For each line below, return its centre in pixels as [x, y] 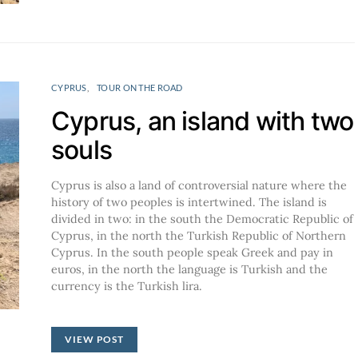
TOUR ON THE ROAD [140, 87]
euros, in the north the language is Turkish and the [189, 269]
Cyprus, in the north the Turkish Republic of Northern [199, 235]
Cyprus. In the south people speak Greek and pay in [192, 252]
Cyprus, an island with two [203, 121]
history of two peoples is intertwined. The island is [189, 202]
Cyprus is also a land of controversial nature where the [199, 185]
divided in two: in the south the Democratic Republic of [202, 219]
